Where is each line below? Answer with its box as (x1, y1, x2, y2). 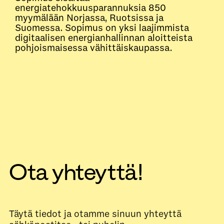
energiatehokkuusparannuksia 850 (15, 2, 166, 13)
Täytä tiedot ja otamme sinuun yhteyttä (9, 208, 181, 219)
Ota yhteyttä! (9, 158, 143, 186)
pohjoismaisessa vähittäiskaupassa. (15, 42, 172, 53)
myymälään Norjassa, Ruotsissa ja (15, 12, 163, 23)
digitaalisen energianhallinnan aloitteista (15, 32, 192, 43)
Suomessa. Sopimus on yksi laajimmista (15, 22, 189, 33)
